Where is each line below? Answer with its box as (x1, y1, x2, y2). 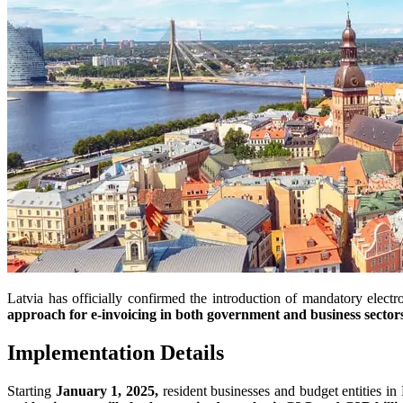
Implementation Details (7, 340, 224, 364)
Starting (7, 382, 56, 399)
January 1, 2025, (55, 382, 159, 399)
